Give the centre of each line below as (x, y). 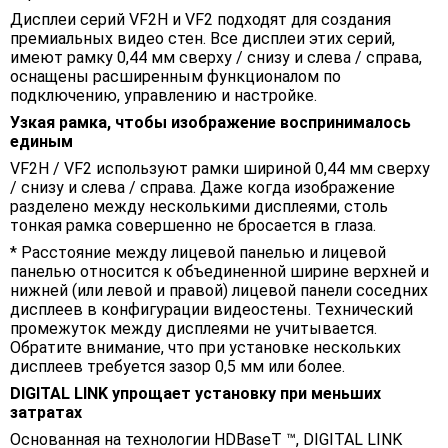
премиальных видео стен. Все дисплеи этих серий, (202, 39)
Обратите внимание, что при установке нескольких (205, 348)
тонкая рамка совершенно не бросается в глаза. (193, 226)
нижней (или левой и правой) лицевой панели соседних (219, 291)
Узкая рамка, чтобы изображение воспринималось (210, 123)
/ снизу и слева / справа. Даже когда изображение (202, 188)
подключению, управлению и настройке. (163, 96)
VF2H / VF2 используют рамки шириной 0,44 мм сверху (220, 169)
